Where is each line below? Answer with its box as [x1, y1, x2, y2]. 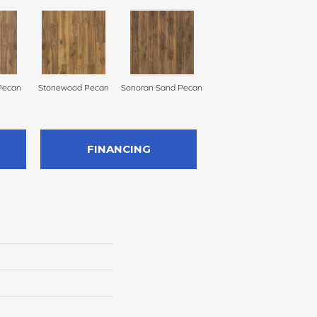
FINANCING [86, 142, 151, 156]
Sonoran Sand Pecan [121, 83, 202, 93]
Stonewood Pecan [38, 83, 109, 93]
